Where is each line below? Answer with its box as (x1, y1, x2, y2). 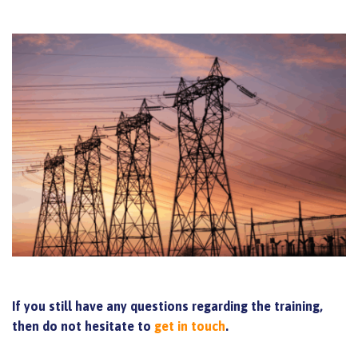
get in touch (154, 318, 225, 333)
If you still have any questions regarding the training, (12, 298, 323, 313)
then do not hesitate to (12, 318, 154, 333)
